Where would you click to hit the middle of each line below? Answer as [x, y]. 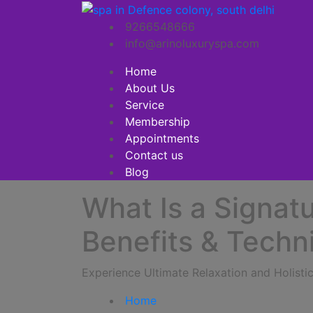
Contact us [154, 155]
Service [145, 104]
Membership [158, 121]
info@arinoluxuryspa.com [192, 43]
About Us [150, 88]
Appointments [162, 138]
